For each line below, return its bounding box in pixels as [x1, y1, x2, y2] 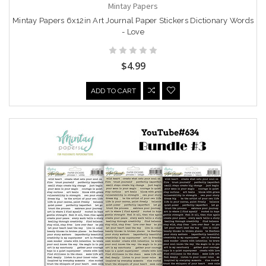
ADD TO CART [91, 87, 136, 96]
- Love [122, 27, 144, 37]
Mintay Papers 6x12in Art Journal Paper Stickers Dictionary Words [12, 16, 254, 26]
